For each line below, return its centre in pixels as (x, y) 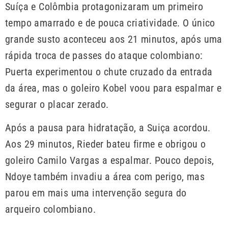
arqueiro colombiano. (50, 209)
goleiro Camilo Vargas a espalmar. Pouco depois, (110, 161)
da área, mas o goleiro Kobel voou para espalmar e (113, 88)
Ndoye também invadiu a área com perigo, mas (105, 177)
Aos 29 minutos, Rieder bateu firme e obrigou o (106, 144)
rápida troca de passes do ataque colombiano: (104, 55)
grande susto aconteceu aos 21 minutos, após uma (114, 39)
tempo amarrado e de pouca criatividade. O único (110, 23)
